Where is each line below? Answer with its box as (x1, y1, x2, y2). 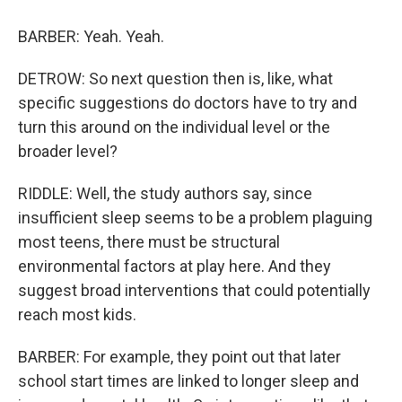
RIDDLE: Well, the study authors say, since (18, 184, 312, 203)
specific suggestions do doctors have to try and (18, 93, 357, 112)
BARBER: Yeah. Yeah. (18, 27, 164, 46)
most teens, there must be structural (18, 232, 280, 251)
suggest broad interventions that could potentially (18, 281, 371, 300)
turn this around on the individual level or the (18, 118, 330, 136)
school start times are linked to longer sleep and (18, 371, 359, 390)
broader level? (18, 142, 118, 161)
